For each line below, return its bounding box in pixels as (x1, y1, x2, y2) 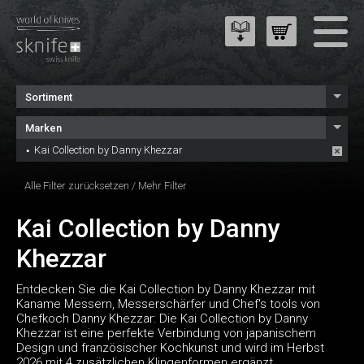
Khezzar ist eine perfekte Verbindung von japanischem (16, 326, 316, 341)
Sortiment (25, 91, 72, 103)
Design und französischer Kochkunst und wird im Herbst (16, 340, 324, 356)
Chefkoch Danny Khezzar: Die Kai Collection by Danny (16, 311, 308, 327)
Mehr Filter (138, 180, 187, 192)
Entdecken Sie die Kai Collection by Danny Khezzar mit (16, 282, 315, 297)
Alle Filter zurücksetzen (24, 180, 129, 192)
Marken (25, 122, 62, 134)
